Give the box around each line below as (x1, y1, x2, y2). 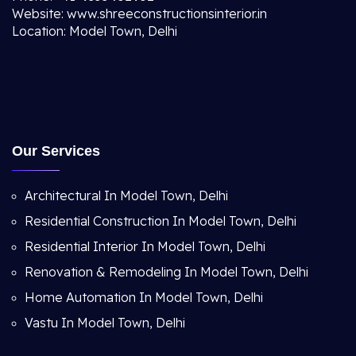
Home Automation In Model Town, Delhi (25, 289, 263, 305)
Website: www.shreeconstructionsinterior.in (12, 6, 267, 21)
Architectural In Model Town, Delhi (25, 188, 228, 203)
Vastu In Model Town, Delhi (25, 315, 185, 331)
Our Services (12, 143, 100, 159)
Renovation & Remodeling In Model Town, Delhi (25, 264, 308, 280)
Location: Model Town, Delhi (12, 23, 177, 39)
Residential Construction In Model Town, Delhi (25, 213, 296, 229)
